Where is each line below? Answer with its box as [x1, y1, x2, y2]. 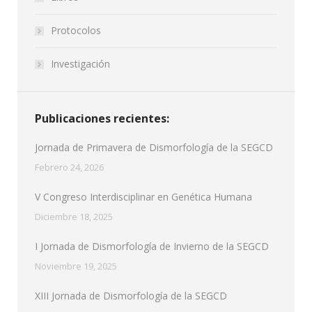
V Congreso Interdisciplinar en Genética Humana [35, 190, 252, 203]
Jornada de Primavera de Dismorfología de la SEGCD [35, 141, 273, 154]
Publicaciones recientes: [35, 111, 169, 126]
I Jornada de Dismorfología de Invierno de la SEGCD [35, 240, 269, 253]
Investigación [51, 57, 110, 70]
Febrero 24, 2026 [35, 161, 104, 173]
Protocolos [51, 24, 101, 37]
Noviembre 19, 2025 [35, 260, 117, 272]
